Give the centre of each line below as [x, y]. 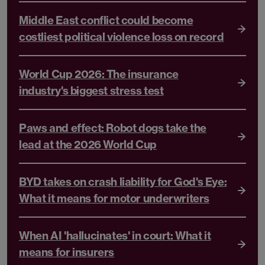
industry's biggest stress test [91, 91]
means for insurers [67, 252]
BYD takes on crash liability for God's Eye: [123, 182]
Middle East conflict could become [106, 20]
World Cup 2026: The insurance [99, 74]
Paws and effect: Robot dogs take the [113, 128]
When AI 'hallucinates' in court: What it [115, 235]
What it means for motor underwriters [114, 198]
